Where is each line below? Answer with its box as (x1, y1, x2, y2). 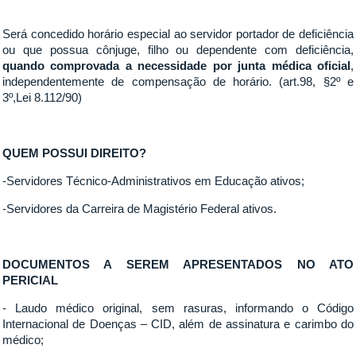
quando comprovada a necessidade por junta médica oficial (2, 59, 350, 72)
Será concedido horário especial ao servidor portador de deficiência (2, 27, 354, 41)
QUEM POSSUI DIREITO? (2, 146, 147, 160)
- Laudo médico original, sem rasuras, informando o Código (2, 301, 354, 315)
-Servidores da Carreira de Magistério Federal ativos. (2, 202, 277, 215)
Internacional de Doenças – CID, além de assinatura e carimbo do (2, 317, 354, 331)
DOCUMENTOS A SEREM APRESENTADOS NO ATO (2, 257, 354, 271)
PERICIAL (2, 273, 59, 287)
